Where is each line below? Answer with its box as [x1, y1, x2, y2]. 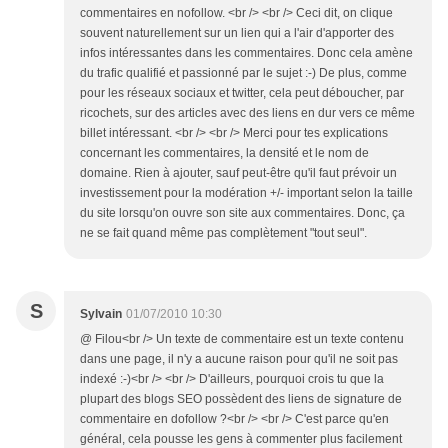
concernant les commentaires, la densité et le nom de [80, 146, 369, 160]
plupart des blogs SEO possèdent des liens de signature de [80, 392, 402, 406]
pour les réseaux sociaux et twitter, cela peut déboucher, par [80, 86, 404, 100]
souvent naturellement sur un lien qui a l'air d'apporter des [80, 26, 394, 40]
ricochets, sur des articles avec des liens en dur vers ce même [80, 106, 415, 120]
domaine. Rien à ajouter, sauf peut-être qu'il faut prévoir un [80, 166, 397, 180]
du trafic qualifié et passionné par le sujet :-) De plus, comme [80, 66, 407, 80]
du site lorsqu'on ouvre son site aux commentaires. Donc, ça [80, 206, 405, 220]
